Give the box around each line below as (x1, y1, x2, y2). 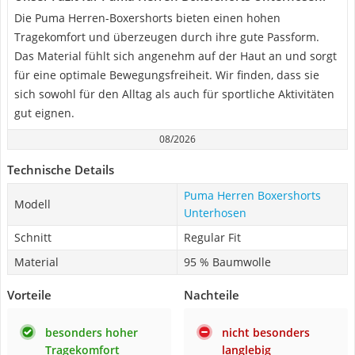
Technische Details (7, 162, 114, 177)
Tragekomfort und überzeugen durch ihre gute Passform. (14, 29, 319, 44)
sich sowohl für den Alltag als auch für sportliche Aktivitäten (14, 86, 334, 101)
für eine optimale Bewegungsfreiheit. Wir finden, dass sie (14, 67, 319, 82)
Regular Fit (184, 230, 241, 245)
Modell (14, 197, 51, 212)
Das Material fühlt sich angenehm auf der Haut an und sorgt (14, 48, 337, 63)
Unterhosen (184, 205, 246, 220)
